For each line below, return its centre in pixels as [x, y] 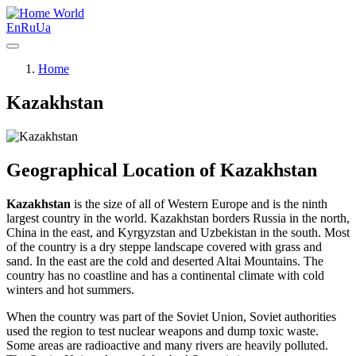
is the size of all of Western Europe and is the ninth [199, 203]
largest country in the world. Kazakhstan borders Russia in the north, [178, 218]
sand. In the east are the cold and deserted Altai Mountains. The [165, 261]
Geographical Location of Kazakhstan [162, 170]
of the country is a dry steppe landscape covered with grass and [164, 246]
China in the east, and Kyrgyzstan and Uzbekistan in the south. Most [178, 232]
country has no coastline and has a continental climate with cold [165, 275]
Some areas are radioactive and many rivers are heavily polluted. [167, 345]
